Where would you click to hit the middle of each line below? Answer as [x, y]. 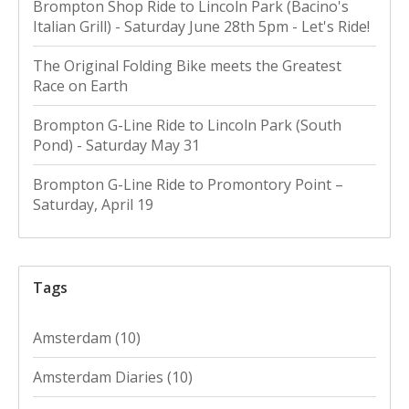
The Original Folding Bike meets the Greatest [187, 65]
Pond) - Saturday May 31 [116, 145]
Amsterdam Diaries [100, 377]
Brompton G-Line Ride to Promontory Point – [188, 184]
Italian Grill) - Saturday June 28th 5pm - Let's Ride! [201, 26]
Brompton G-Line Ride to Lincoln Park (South [187, 125]
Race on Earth [80, 85]
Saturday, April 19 [93, 204]
